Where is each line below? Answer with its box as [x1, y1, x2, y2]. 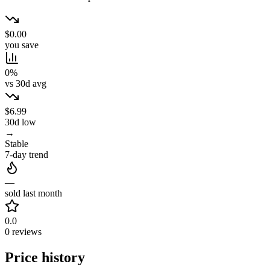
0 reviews [5, 227, 42, 237]
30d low [5, 117, 36, 128]
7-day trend [5, 149, 48, 160]
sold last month [5, 188, 62, 199]
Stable [5, 139, 28, 149]
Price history [5, 250, 85, 266]
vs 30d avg [5, 78, 46, 89]
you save [5, 40, 39, 51]
